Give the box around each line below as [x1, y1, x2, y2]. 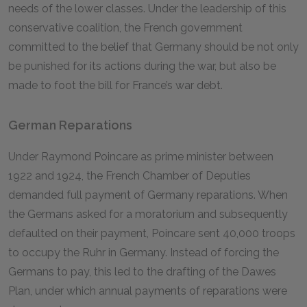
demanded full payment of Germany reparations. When [8, 188, 288, 201]
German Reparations [8, 118, 132, 132]
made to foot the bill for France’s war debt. [8, 79, 225, 92]
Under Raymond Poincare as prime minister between [8, 150, 273, 163]
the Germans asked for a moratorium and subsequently [8, 208, 288, 221]
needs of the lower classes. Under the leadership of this [8, 2, 286, 15]
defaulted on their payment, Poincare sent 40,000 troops [8, 227, 295, 240]
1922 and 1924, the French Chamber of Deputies [8, 169, 251, 182]
